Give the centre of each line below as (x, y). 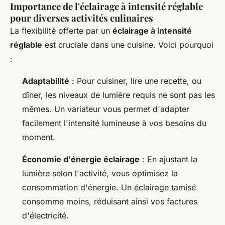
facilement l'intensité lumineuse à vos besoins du (114, 123)
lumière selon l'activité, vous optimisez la (100, 174)
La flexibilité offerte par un (61, 31)
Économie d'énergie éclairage (81, 159)
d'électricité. (45, 216)
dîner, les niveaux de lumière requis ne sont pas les (119, 95)
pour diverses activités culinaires (82, 18)
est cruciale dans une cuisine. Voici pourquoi (128, 45)
